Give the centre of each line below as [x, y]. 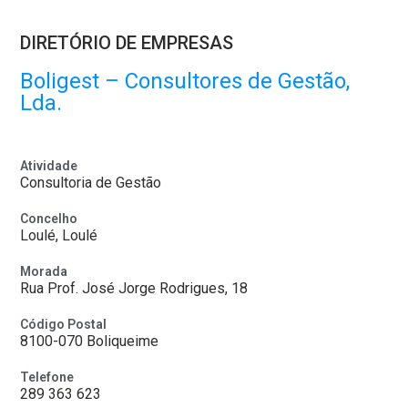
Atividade [49, 166]
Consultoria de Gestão [91, 183]
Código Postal [63, 324]
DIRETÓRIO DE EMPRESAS [127, 43]
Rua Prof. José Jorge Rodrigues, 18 [134, 288]
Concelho [49, 219]
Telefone [47, 377]
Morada [44, 271]
